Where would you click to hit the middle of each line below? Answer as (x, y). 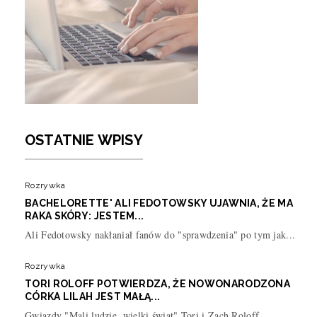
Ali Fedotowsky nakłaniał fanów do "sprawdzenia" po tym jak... (160, 234)
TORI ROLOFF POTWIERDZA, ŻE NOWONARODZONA (157, 283)
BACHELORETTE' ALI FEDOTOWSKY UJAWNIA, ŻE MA (159, 203)
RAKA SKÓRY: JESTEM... (85, 215)
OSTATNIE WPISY (84, 140)
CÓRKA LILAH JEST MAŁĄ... (93, 296)
